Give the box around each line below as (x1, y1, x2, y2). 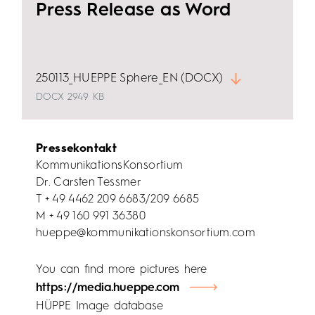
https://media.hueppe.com (36, 281, 180, 294)
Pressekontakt (36, 143, 117, 155)
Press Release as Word (36, 1, 231, 20)
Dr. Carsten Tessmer (36, 176, 142, 189)
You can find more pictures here (36, 263, 207, 276)
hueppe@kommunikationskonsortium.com (36, 227, 255, 240)
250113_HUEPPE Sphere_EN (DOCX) (36, 72, 224, 85)
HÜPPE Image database (36, 300, 163, 312)
